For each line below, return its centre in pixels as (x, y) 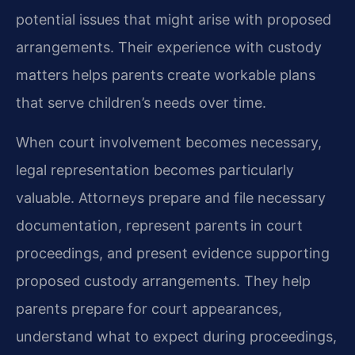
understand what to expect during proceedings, (176, 336)
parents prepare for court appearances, (149, 308)
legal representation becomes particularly (155, 170)
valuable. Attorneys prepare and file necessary (171, 197)
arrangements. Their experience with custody (169, 48)
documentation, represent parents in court (159, 225)
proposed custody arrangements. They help (163, 281)
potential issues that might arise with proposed (174, 20)
